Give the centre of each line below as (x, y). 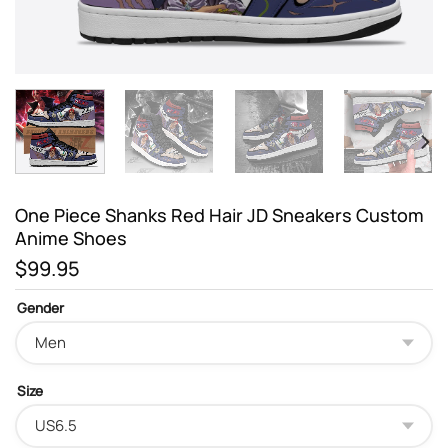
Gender (40, 307)
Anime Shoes (71, 237)
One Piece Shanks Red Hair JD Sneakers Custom (219, 214)
